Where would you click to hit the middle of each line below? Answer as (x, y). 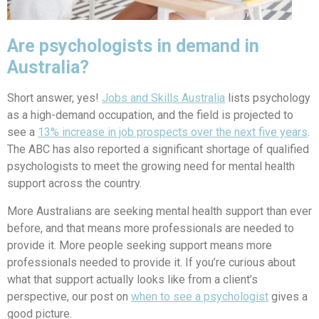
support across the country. (74, 183)
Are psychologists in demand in (133, 46)
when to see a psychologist (200, 296)
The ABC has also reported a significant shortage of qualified (158, 149)
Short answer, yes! (54, 98)
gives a (288, 296)
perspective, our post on (69, 296)
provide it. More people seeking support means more (140, 245)
